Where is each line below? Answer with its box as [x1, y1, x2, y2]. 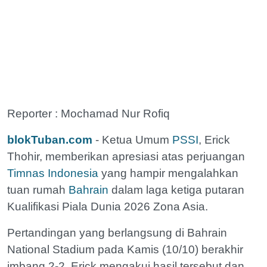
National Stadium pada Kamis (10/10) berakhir [7, 243, 243, 256]
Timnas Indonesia [7, 166, 98, 179]
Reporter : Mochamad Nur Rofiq [7, 107, 173, 120]
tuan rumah [7, 183, 69, 196]
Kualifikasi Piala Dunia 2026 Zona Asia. [7, 200, 211, 213]
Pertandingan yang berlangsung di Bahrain [7, 226, 227, 239]
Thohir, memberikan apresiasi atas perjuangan [7, 150, 245, 163]
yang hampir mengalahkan [98, 166, 238, 179]
